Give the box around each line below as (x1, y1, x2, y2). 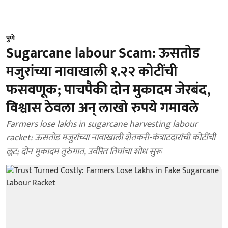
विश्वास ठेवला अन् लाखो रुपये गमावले (6, 96, 199, 120)
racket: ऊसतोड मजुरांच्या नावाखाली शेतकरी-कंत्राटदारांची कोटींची (6, 130, 215, 146)
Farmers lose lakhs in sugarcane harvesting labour (6, 117, 198, 132)
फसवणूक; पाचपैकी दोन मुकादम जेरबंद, (6, 78, 211, 102)
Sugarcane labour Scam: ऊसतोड (6, 41, 200, 65)
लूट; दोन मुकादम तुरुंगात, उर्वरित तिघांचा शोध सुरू (6, 144, 162, 159)
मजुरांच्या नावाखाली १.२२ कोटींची (6, 60, 178, 83)
